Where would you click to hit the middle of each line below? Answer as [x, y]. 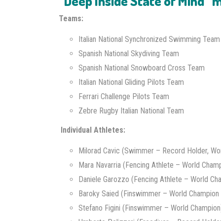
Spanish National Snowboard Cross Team [141, 68]
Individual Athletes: [93, 130]
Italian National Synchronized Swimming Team [149, 39]
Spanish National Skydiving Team [129, 54]
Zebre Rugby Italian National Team [131, 111]
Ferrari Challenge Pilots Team [124, 96]
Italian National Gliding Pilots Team [131, 82]
